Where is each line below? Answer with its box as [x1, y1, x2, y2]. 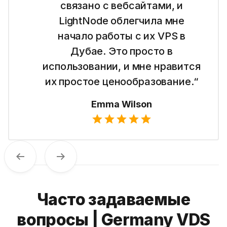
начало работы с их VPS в [57, 29, 186, 42]
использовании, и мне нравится [43, 60, 201, 72]
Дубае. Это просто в [70, 45, 173, 57]
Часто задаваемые [37, 189, 190, 209]
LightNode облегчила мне [58, 14, 185, 27]
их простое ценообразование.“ [45, 75, 199, 88]
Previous [19, 157, 53, 167]
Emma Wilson [91, 98, 152, 109]
